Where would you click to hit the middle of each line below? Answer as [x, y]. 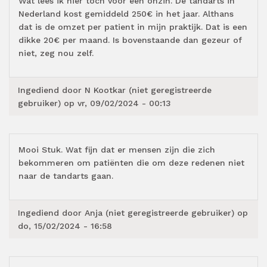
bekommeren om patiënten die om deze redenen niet [131, 162]
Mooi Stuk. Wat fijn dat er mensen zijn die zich [117, 149]
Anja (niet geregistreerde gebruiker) [159, 212]
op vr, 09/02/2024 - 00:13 [117, 103]
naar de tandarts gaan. [66, 176]
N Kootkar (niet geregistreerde [148, 90]
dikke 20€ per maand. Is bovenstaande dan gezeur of [130, 40]
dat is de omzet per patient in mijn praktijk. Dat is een [133, 27]
